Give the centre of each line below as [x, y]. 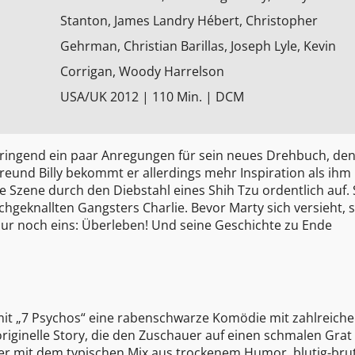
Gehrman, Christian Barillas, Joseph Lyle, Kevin [198, 46]
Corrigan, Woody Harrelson [142, 71]
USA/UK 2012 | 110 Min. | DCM [152, 97]
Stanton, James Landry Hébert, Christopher [189, 21]
